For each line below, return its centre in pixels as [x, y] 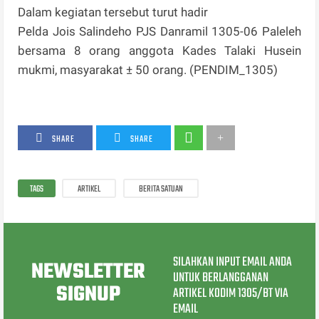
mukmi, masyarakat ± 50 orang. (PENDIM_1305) [148, 70]
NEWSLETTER [88, 272]
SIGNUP [88, 294]
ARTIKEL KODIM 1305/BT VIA [230, 294]
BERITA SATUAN [161, 190]
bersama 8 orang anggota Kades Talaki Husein [159, 51]
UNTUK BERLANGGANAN [220, 278]
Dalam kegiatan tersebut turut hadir [115, 12]
